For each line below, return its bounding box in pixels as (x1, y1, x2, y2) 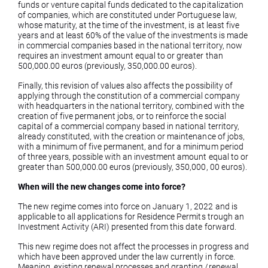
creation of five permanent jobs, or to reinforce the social (18, 111, 226, 121)
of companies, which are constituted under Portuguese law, (18, 10, 237, 20)
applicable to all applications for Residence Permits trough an (18, 212, 244, 221)
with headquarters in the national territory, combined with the (18, 101, 244, 111)
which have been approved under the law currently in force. (18, 252, 235, 261)
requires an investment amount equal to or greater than (18, 51, 223, 60)
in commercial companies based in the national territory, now (18, 41, 242, 50)
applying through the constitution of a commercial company (18, 91, 240, 100)
